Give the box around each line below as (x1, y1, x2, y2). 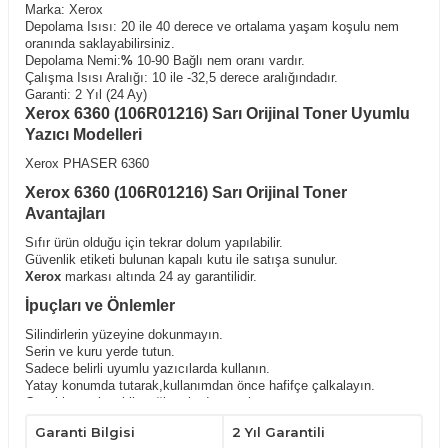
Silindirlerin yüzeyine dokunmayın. (25, 327, 223, 342)
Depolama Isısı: (25, 19, 117, 34)
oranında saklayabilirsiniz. (25, 36, 175, 51)
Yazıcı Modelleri (25, 126, 142, 143)
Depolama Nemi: (25, 53, 121, 68)
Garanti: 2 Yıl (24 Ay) (25, 87, 147, 102)
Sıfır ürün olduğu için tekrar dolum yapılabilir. (25, 235, 283, 250)
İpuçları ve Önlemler (25, 297, 175, 314)
